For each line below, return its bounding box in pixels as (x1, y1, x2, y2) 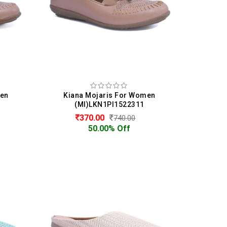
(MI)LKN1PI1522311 (74, 100, 144, 108)
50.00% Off (88, 123, 131, 133)
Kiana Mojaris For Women (63, 91, 156, 99)
